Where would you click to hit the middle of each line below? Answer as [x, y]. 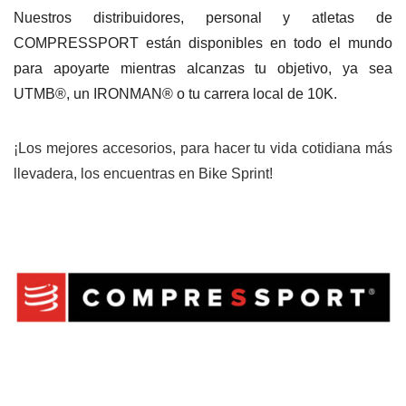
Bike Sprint [234, 173]
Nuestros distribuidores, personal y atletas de [203, 17]
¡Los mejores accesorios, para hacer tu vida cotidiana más [203, 148]
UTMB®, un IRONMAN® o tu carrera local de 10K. [175, 93]
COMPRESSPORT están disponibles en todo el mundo [203, 43]
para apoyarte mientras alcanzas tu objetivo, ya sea [203, 68]
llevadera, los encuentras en [106, 173]
